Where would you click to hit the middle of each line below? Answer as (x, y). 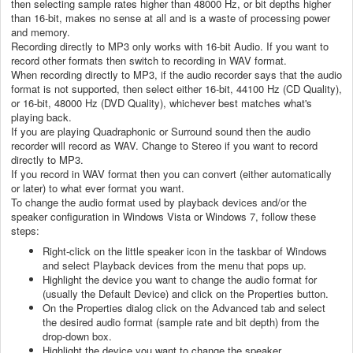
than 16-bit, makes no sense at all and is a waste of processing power (171, 17)
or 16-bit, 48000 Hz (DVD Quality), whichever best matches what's (162, 102)
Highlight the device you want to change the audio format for (180, 279)
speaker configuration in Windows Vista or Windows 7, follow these (163, 216)
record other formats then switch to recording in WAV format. (149, 60)
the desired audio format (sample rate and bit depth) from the (181, 321)
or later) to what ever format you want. (98, 188)
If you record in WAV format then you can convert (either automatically (171, 173)
